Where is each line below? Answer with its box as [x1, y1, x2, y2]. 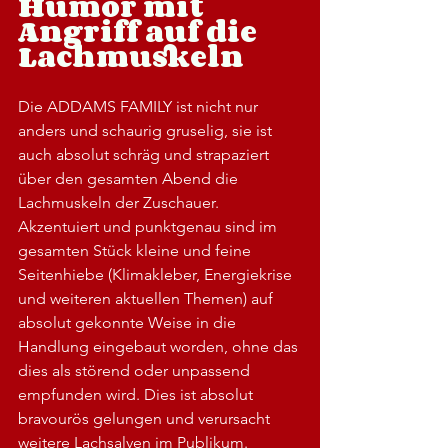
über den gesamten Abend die [18, 168, 242, 188]
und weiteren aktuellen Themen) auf [18, 288, 277, 308]
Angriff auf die [18, 8, 263, 53]
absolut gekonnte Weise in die [18, 312, 240, 332]
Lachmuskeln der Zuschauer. [18, 192, 223, 212]
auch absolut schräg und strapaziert [18, 144, 273, 164]
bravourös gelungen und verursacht [18, 408, 274, 428]
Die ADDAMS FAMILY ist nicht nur [18, 96, 262, 116]
